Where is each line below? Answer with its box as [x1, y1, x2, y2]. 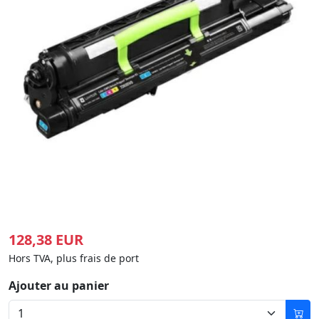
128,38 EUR [9, 230, 83, 249]
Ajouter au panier [9, 278, 109, 293]
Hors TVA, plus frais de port [9, 251, 139, 265]
